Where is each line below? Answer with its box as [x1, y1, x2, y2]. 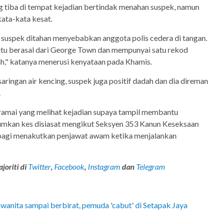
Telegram [136, 162, 165, 172]
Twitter [28, 162, 51, 172]
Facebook [54, 162, 84, 172]
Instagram [86, 162, 120, 172]
